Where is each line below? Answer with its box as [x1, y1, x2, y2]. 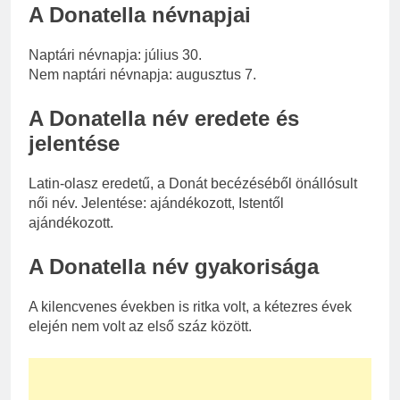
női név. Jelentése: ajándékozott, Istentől [29, 195, 284, 211]
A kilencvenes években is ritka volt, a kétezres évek [29, 298, 352, 314]
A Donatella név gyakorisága [29, 254, 319, 279]
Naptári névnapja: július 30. [29, 46, 202, 62]
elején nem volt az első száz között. [29, 318, 252, 334]
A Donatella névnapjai [29, 2, 251, 27]
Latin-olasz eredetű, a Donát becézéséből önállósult [29, 175, 357, 191]
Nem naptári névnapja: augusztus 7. [29, 66, 256, 82]
